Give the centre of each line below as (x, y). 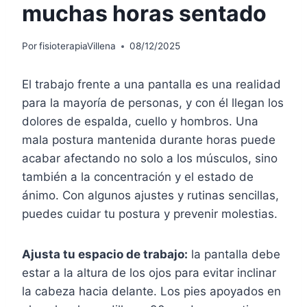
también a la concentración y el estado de (138, 177)
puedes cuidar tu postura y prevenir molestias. (150, 214)
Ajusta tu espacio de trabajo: (105, 255)
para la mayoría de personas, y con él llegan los (153, 103)
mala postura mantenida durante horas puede (149, 140)
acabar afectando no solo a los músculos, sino (150, 159)
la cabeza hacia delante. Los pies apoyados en (151, 292)
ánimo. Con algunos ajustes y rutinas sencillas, (150, 196)
